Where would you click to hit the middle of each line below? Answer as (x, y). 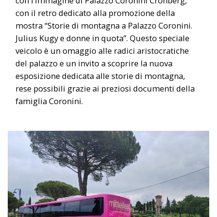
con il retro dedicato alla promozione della (95, 13)
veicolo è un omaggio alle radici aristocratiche (102, 51)
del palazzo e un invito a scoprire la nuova (94, 63)
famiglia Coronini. (49, 101)
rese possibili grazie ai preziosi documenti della (105, 89)
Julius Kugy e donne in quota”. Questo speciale (102, 38)
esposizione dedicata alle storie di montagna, (100, 76)
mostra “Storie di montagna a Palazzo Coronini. (104, 26)
